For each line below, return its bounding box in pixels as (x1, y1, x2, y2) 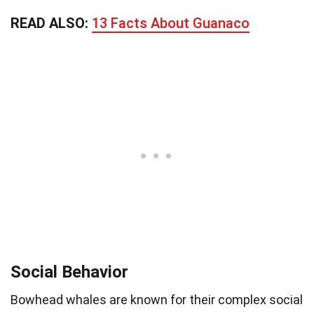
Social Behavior (11, 261, 128, 282)
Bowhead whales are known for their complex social (11, 292, 303, 307)
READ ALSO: (11, 14, 92, 32)
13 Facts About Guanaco (92, 14, 250, 32)
